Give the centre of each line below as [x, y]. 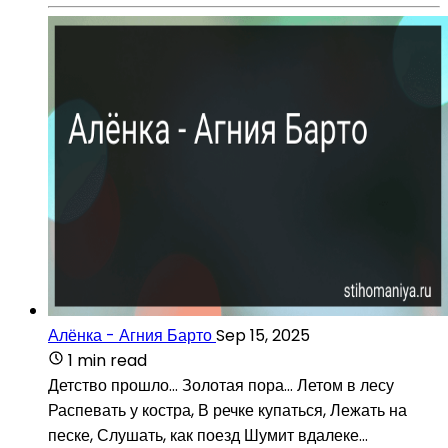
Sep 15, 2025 [263, 335]
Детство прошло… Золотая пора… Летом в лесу [221, 385]
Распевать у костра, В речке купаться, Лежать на [227, 410]
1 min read [107, 360]
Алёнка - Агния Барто [130, 335]
